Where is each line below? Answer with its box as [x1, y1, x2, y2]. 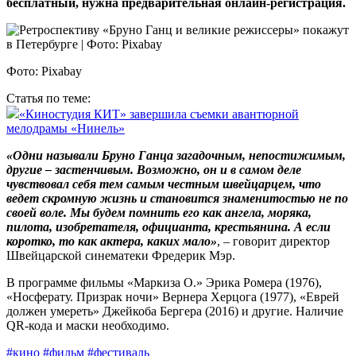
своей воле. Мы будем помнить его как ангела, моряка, [6, 206, 311, 220]
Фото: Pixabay [6, 64, 82, 79]
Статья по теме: [6, 91, 91, 106]
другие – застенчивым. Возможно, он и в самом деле [6, 163, 301, 177]
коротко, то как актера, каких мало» [6, 234, 217, 249]
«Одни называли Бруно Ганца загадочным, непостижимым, [6, 149, 346, 163]
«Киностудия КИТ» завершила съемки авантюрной [19, 107, 299, 122]
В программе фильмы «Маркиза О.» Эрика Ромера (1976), [6, 276, 322, 290]
